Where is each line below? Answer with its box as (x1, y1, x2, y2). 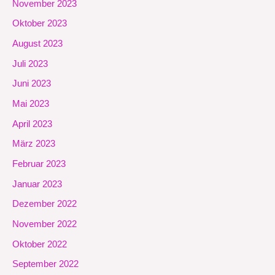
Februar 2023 (12, 158, 66, 169)
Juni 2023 (12, 79, 51, 89)
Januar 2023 (12, 179, 62, 189)
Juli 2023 (12, 58, 48, 69)
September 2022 (12, 259, 79, 269)
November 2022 (12, 219, 77, 229)
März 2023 (12, 139, 55, 149)
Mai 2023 (12, 99, 49, 109)
